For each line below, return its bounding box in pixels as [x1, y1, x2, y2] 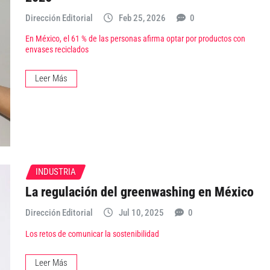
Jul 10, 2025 [119, 207, 164, 219]
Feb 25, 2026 [119, 12, 166, 24]
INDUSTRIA [36, 166, 76, 177]
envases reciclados [25, 45, 89, 55]
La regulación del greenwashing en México [25, 184, 254, 200]
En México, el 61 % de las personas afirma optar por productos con [25, 34, 245, 45]
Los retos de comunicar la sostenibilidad [25, 228, 159, 239]
